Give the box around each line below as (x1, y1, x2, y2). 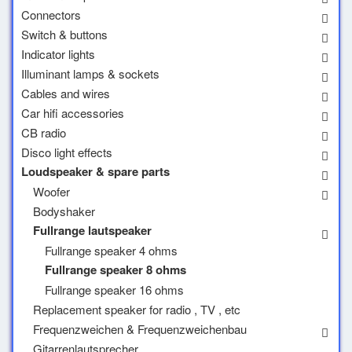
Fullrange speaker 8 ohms (45, 261, 186, 278)
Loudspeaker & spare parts (21, 163, 170, 180)
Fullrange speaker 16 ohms (45, 281, 184, 298)
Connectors (21, 6, 81, 23)
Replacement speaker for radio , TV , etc (33, 301, 240, 317)
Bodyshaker (33, 203, 95, 219)
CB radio (21, 124, 66, 141)
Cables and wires (21, 85, 110, 101)
